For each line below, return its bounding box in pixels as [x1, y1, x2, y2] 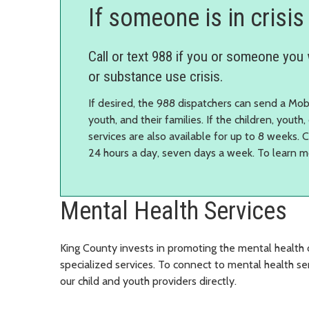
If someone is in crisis [88, 3, 304, 32]
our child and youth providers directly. [60, 274, 237, 288]
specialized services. [60, 257, 158, 271]
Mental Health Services [60, 196, 287, 226]
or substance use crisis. [88, 68, 223, 85]
